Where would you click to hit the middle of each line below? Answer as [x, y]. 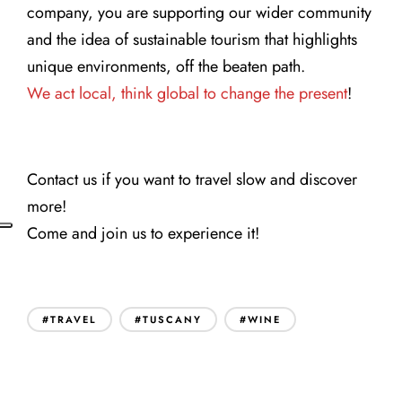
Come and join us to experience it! [143, 234]
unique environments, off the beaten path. [166, 67]
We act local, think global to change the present [187, 94]
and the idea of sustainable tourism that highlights [192, 40]
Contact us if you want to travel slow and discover [192, 180]
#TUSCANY [168, 319]
